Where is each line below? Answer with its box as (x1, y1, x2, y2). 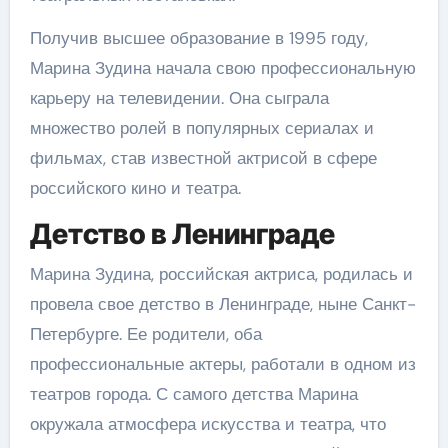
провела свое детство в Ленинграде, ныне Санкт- (29, 292, 416, 315)
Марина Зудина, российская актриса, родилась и (29, 262, 413, 285)
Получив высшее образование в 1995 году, (29, 27, 368, 49)
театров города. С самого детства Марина (29, 382, 358, 405)
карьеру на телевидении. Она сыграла (29, 87, 329, 109)
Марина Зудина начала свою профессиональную (29, 57, 416, 79)
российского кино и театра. (29, 177, 241, 199)
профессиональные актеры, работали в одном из (29, 352, 416, 375)
